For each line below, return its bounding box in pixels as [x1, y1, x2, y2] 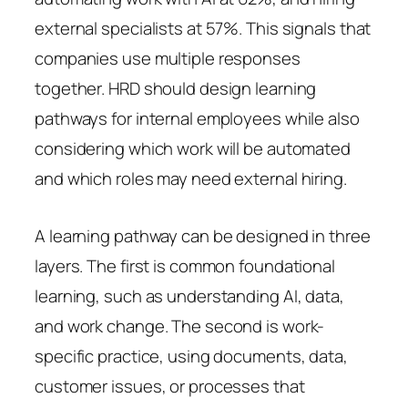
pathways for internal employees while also [35, 106, 360, 130]
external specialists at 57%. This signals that [35, 15, 372, 40]
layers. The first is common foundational [35, 253, 335, 278]
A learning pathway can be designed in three [35, 223, 371, 248]
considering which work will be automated [35, 136, 351, 160]
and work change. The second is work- [35, 313, 325, 338]
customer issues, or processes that [35, 373, 305, 398]
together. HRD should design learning [35, 76, 317, 100]
